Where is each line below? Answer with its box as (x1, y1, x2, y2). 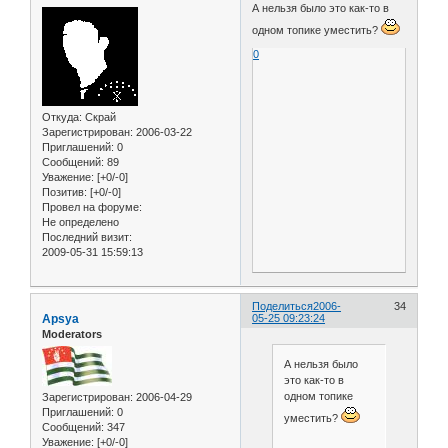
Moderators (42, 327, 102, 340)
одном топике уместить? (252, 23, 382, 36)
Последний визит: (42, 230, 132, 243)
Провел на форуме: (42, 200, 142, 213)
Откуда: (42, 110, 82, 123)
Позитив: (42, 185, 87, 198)
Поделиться (252, 299, 314, 312)
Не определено (42, 215, 119, 228)
